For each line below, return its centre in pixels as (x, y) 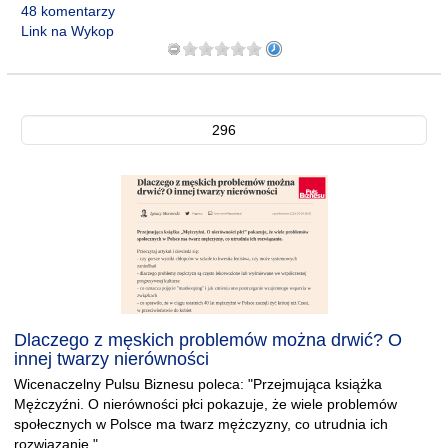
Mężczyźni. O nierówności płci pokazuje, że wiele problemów (205, 404)
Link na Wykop (67, 31)
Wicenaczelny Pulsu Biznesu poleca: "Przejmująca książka (198, 384)
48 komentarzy (68, 11)
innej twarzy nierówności (111, 359)
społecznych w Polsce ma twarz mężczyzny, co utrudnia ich (201, 424)
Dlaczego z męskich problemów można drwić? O (208, 340)
